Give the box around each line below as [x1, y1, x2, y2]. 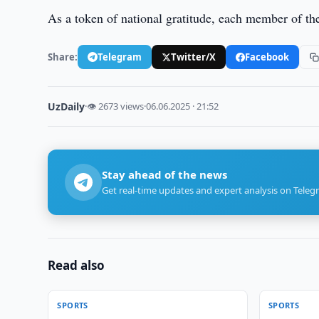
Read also [48, 257, 105, 273]
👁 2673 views [87, 100, 145, 113]
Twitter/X [171, 50, 216, 63]
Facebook [245, 50, 290, 63]
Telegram [98, 50, 142, 63]
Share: [48, 50, 78, 63]
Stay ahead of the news [102, 167, 228, 182]
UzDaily [48, 100, 85, 113]
